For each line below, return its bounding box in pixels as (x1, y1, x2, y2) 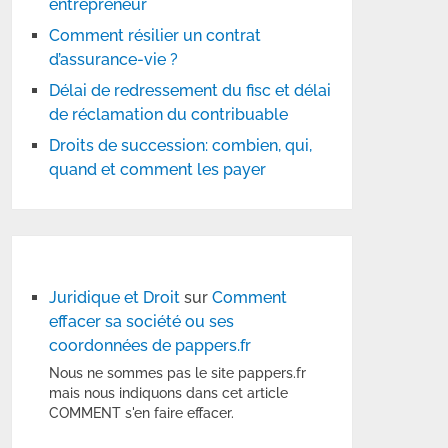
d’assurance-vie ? (49, 50, 179, 69)
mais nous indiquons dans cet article (49, 385, 289, 402)
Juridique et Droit (49, 288, 181, 307)
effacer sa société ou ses (49, 312, 235, 331)
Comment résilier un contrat (49, 26, 262, 45)
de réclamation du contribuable (49, 105, 289, 124)
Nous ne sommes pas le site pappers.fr (49, 365, 307, 382)
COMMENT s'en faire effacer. (49, 405, 235, 422)
